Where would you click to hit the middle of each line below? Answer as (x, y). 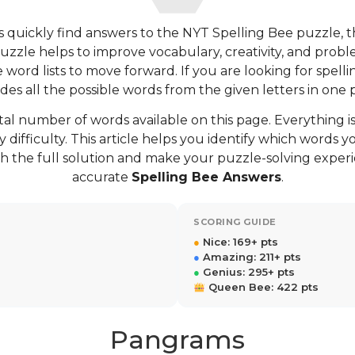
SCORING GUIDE (235, 222)
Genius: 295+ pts (247, 272)
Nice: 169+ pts (239, 242)
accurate (101, 177)
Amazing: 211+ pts (250, 257)
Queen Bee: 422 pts (261, 287)
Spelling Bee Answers (206, 177)
